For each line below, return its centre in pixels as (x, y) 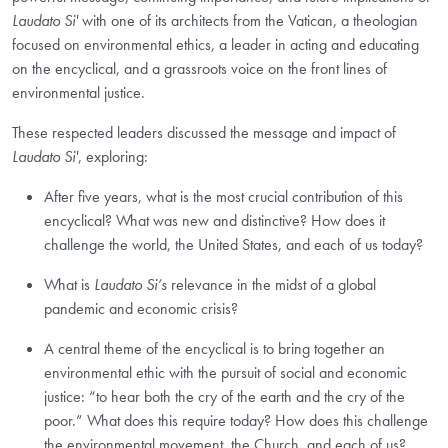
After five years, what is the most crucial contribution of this (223, 197)
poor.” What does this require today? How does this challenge (236, 421)
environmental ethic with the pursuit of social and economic (225, 373)
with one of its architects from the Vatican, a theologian (248, 21)
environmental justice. (78, 93)
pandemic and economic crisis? (141, 309)
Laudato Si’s (130, 285)
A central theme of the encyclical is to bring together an (214, 349)
